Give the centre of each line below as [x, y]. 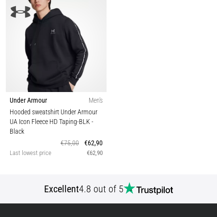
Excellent [62, 189]
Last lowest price [31, 153]
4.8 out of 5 [101, 189]
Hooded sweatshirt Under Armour [54, 112]
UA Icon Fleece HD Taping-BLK [51, 122]
